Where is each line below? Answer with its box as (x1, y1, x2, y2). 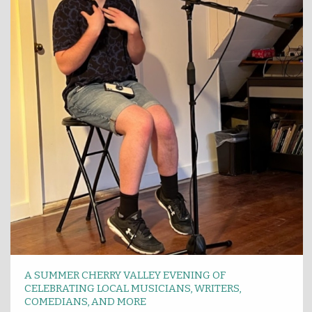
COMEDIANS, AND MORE (24, 295, 146, 308)
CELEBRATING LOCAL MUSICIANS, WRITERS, (24, 281, 241, 295)
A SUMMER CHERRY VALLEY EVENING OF (24, 268, 226, 281)
